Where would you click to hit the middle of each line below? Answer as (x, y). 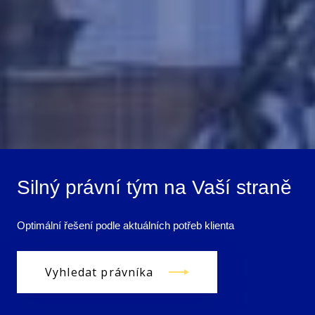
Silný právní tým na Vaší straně (154, 187)
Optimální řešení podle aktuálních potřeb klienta (126, 225)
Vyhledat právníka (99, 272)
